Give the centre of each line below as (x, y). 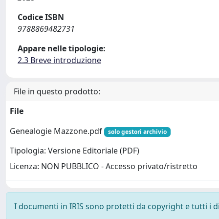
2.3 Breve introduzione (59, 60)
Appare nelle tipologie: (62, 48)
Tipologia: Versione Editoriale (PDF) (75, 151)
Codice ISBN (41, 17)
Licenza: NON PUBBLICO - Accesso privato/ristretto (104, 166)
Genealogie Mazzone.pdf (57, 131)
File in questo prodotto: (57, 91)
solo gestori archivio (137, 132)
